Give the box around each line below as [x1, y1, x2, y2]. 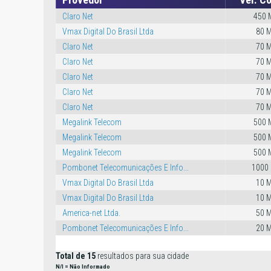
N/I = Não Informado [56, 263, 110, 270]
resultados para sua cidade [96, 251, 189, 261]
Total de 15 [56, 251, 96, 261]
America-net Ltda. [62, 208, 120, 218]
